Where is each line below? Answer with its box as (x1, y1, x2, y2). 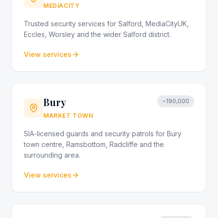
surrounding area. (24, 151, 80, 159)
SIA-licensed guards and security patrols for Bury (24, 129, 182, 138)
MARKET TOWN (43, 112, 93, 119)
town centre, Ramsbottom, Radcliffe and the (24, 140, 164, 148)
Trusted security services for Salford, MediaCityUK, (24, 19, 189, 28)
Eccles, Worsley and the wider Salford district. (24, 30, 171, 38)
